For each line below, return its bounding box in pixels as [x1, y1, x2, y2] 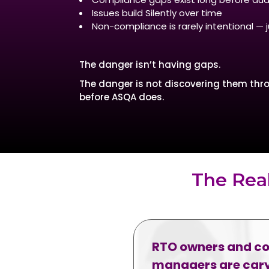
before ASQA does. [79, 91, 164, 103]
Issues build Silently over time [92, 7, 222, 19]
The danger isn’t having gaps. [79, 58, 220, 71]
